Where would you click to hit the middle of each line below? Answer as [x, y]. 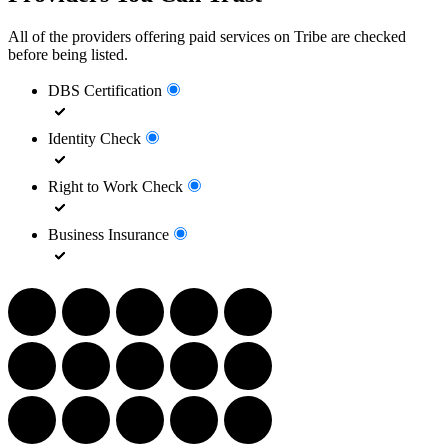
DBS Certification [105, 90]
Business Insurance [108, 234]
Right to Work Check [115, 186]
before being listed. [68, 54]
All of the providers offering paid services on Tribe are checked [207, 36]
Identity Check [94, 138]
